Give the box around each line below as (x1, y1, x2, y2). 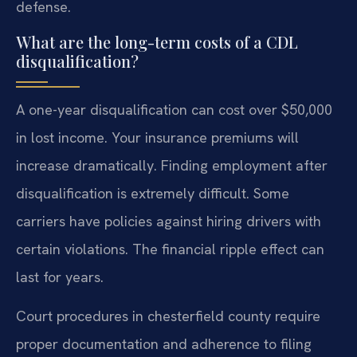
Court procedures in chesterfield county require (16, 306, 320, 325)
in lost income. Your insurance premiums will (16, 127, 299, 147)
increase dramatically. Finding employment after (16, 155, 328, 175)
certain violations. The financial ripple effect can (16, 239, 324, 258)
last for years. (16, 267, 104, 286)
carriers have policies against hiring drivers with (16, 211, 321, 230)
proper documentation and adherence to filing (16, 334, 312, 353)
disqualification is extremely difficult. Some (16, 183, 289, 202)
